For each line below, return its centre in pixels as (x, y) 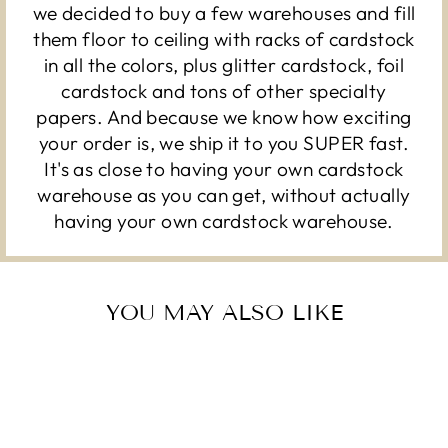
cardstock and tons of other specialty (224, 90)
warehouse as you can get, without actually (224, 194)
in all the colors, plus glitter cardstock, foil (224, 64)
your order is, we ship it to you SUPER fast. (224, 142)
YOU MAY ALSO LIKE (224, 313)
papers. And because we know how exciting (224, 116)
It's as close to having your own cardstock (224, 168)
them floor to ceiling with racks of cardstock (224, 38)
